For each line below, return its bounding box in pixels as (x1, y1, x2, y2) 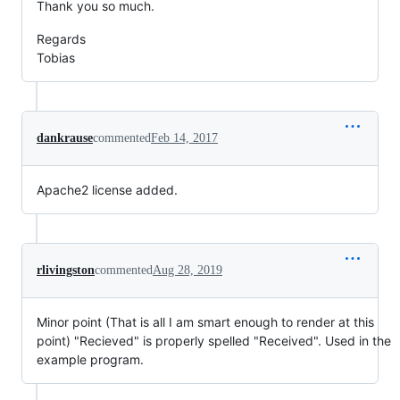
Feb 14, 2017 (151, 131, 218, 145)
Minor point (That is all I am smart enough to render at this (37, 314, 374, 329)
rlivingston (37, 263, 95, 277)
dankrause (37, 131, 93, 145)
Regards (37, 31, 86, 46)
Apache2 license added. (37, 182, 178, 197)
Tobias (37, 50, 75, 65)
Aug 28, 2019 (153, 263, 222, 277)
